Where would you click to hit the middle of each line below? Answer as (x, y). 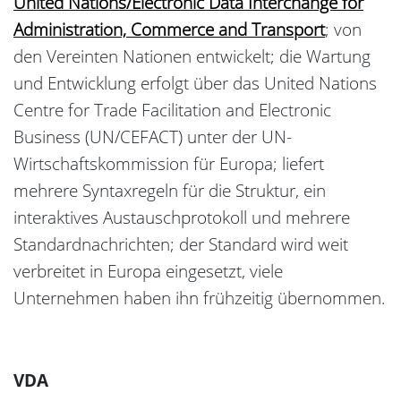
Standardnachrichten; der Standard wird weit (181, 245)
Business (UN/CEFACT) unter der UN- (153, 137)
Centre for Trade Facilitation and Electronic (172, 111)
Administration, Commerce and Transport (169, 30)
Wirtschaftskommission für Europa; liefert (169, 164)
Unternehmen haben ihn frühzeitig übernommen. (200, 299)
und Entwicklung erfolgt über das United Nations (195, 84)
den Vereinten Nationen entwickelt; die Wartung (192, 57)
